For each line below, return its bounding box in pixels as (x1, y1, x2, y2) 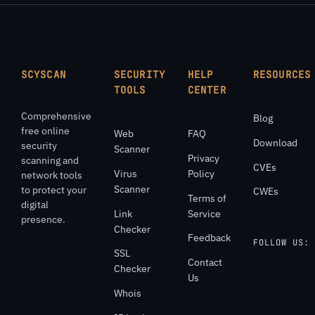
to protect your (21, 184, 86, 197)
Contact (187, 256, 222, 269)
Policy (187, 167, 214, 180)
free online (21, 124, 70, 138)
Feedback (187, 231, 231, 245)
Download (252, 136, 297, 149)
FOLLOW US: (252, 237, 309, 249)
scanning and (21, 154, 79, 167)
